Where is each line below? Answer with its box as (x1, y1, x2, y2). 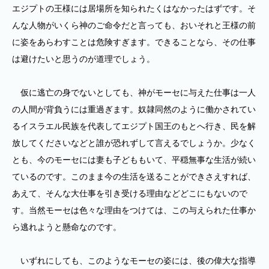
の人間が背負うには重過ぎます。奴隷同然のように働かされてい (12, 104, 256, 114)
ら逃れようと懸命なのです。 (12, 222, 121, 232)
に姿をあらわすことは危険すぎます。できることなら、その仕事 (12, 37, 256, 47)
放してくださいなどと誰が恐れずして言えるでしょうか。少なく (12, 138, 256, 148)
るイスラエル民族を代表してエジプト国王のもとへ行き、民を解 (12, 121, 256, 131)
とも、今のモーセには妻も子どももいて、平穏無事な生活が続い (12, 155, 256, 165)
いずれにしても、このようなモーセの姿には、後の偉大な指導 (12, 256, 256, 265)
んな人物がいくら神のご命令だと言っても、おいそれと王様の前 (12, 20, 256, 30)
